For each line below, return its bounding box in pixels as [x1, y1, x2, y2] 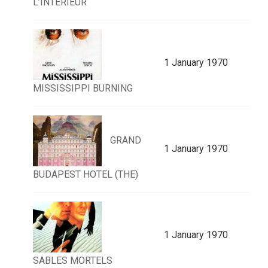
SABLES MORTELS [33, 255, 112, 267]
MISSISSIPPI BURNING [33, 83, 133, 95]
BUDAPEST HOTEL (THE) [33, 169, 138, 181]
